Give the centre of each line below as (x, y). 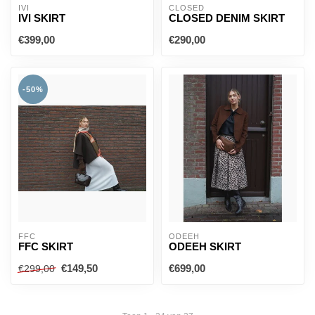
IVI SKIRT (42, 18)
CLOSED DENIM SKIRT (227, 18)
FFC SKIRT (46, 246)
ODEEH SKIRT (205, 246)
